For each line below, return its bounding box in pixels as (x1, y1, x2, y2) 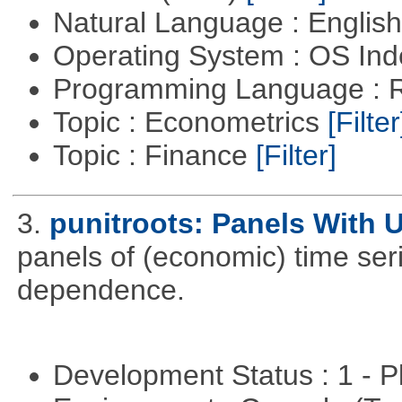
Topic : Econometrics (52, 105, 328, 138)
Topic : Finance (52, 138, 256, 171)
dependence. (16, 273, 185, 306)
